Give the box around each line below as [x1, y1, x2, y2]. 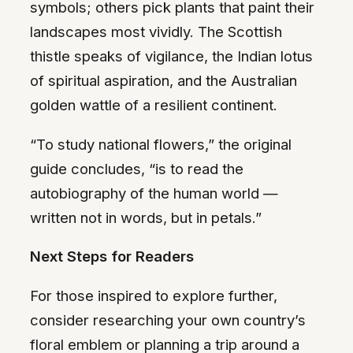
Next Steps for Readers [30, 247, 194, 266]
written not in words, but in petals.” [30, 208, 262, 226]
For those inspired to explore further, [30, 286, 277, 304]
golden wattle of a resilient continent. [30, 96, 277, 114]
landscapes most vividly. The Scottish [30, 23, 282, 41]
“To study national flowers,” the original [30, 135, 292, 153]
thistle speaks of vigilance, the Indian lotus [30, 47, 313, 65]
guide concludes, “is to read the [30, 159, 243, 177]
